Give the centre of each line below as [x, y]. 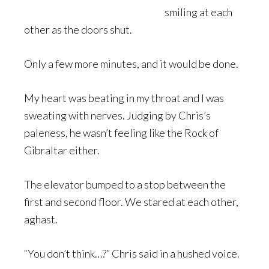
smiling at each [198, 12]
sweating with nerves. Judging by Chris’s [117, 115]
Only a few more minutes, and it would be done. [131, 64]
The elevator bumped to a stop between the [125, 184]
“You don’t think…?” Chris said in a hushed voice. [132, 253]
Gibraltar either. [62, 150]
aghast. [41, 219]
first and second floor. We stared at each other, [131, 202]
